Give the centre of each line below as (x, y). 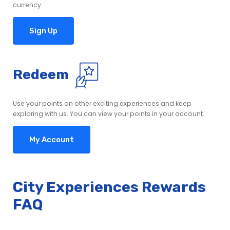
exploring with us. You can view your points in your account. (109, 113)
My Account (52, 139)
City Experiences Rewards (109, 187)
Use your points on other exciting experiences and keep (102, 103)
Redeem (41, 75)
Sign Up (43, 31)
